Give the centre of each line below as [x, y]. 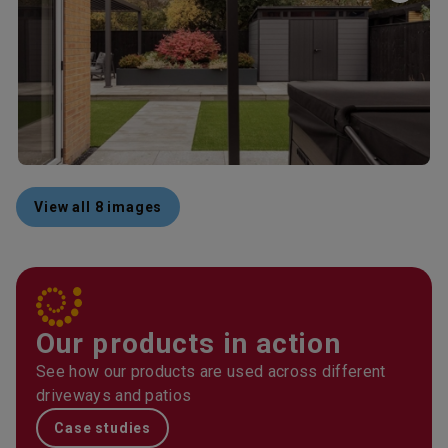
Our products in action [188, 343]
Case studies [103, 428]
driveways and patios [114, 395]
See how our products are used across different [211, 371]
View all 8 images [98, 207]
